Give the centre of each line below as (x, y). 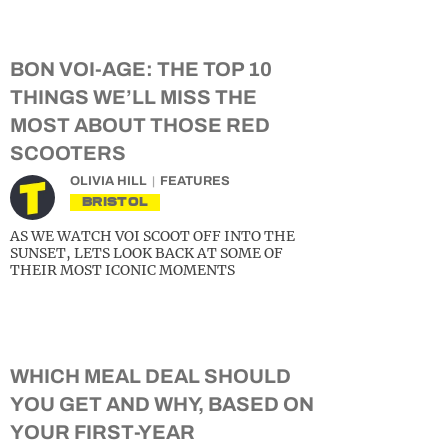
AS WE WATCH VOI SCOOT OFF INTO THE (152, 236)
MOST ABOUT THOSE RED (140, 125)
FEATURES (195, 181)
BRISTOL (115, 201)
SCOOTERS (68, 153)
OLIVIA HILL (108, 181)
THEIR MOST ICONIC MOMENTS (122, 270)
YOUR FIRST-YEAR (102, 432)
